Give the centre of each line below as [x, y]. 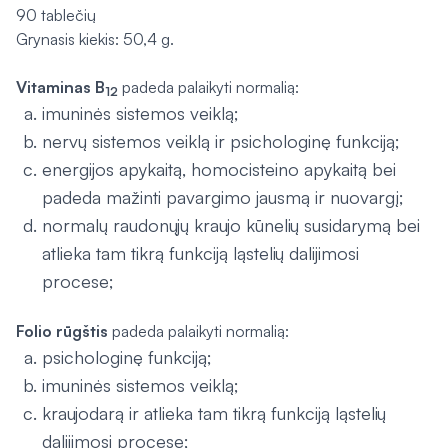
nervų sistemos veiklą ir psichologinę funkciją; [221, 141]
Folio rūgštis [64, 331]
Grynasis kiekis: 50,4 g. [95, 39]
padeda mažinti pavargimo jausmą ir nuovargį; [223, 197]
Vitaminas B [60, 87]
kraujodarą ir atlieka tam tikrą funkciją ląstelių [214, 413]
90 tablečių [56, 15]
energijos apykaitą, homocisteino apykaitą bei [219, 169]
